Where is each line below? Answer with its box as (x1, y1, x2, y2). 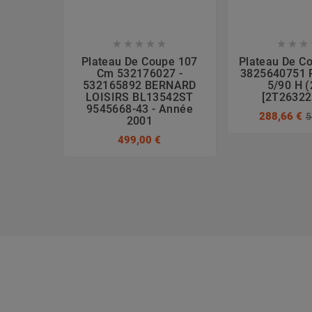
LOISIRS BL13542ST (85, 90, 194, 104)
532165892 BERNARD (82, 78, 196, 92)
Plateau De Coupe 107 (81, 54, 198, 68)
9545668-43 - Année (86, 102, 193, 116)
